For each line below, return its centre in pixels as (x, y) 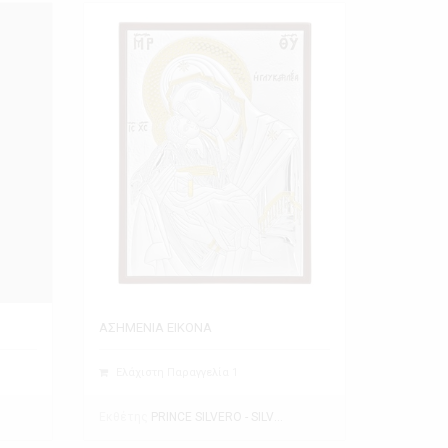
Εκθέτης (125, 417)
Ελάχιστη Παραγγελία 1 (176, 372)
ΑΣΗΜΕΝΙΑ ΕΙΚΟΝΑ (156, 327)
